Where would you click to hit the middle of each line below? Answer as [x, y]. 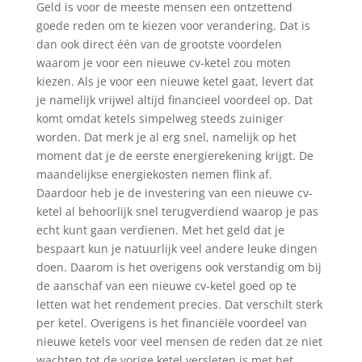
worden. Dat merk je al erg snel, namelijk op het [166, 137]
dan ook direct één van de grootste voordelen [159, 44]
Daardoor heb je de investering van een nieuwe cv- [174, 193]
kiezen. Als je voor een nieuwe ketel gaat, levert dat [175, 81]
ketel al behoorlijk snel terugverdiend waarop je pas [177, 211]
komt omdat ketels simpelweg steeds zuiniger [160, 118]
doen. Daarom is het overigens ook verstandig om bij [179, 267]
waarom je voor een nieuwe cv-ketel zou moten [163, 63]
